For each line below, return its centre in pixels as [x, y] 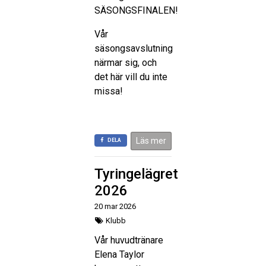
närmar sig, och [126, 62]
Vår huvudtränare [129, 240]
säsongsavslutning [134, 48]
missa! [109, 91]
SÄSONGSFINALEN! [136, 10]
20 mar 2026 [115, 206]
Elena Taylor [119, 254]
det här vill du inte [131, 77]
